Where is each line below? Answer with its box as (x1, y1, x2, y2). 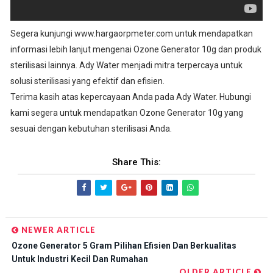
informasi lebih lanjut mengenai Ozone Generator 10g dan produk (10, 44, 261, 55)
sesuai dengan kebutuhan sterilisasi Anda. (10, 124, 172, 134)
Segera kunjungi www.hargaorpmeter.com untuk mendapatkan (10, 29, 253, 39)
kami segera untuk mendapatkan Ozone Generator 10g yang (10, 108, 243, 118)
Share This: (112, 157, 161, 168)
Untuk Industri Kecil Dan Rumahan (11, 254, 148, 264)
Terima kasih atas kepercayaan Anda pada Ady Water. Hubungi (10, 92, 251, 102)
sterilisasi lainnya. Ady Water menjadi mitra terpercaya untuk (10, 60, 243, 71)
